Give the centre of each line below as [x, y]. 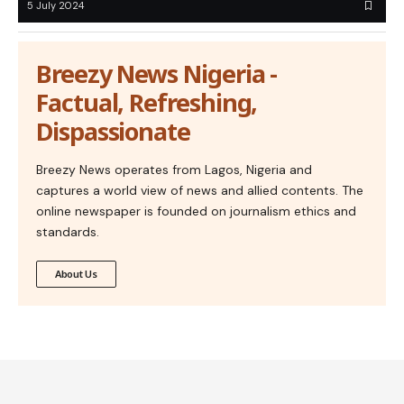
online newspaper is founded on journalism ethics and [196, 211]
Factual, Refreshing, [147, 103]
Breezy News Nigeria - [157, 74]
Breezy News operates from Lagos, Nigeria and [174, 170]
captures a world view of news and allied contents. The [200, 191]
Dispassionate [113, 132]
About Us [76, 274]
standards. [68, 232]
